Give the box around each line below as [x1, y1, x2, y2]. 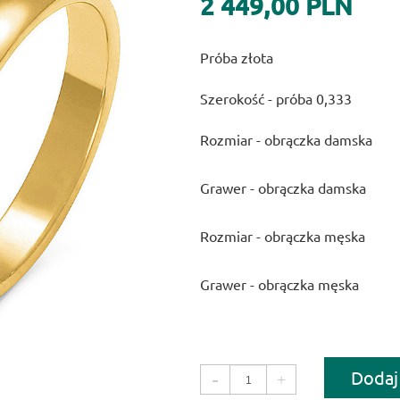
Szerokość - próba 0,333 [200, 88, 352, 107]
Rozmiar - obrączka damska [200, 129, 372, 148]
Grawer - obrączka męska [200, 274, 359, 293]
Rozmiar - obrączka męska [200, 226, 365, 245]
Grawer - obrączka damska [200, 178, 366, 196]
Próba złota [200, 47, 273, 66]
